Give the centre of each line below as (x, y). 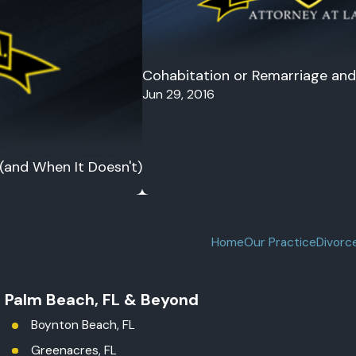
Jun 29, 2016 (178, 94)
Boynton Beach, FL (83, 325)
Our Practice (280, 243)
